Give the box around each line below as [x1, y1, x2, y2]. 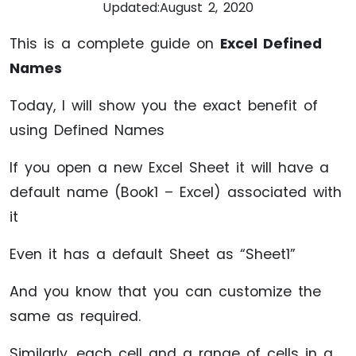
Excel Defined [220, 34, 322, 54]
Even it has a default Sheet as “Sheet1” [10, 245, 296, 265]
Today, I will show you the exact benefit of [10, 96, 318, 116]
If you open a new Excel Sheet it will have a [10, 158, 329, 178]
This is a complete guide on [10, 34, 220, 54]
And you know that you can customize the [10, 282, 321, 302]
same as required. [10, 307, 141, 327]
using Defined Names [10, 121, 164, 141]
